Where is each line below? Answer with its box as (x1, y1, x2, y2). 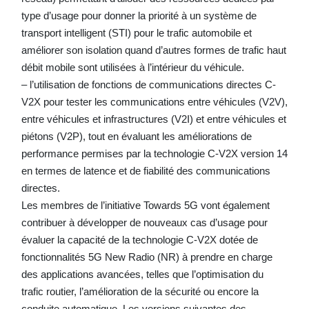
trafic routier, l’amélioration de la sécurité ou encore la (21, 285, 259, 297)
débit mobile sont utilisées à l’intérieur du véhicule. (21, 61, 244, 73)
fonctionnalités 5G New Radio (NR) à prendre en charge (21, 250, 272, 263)
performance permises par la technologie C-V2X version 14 (21, 147, 288, 159)
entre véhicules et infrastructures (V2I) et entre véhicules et (21, 112, 286, 125)
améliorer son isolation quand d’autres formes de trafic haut (21, 43, 286, 56)
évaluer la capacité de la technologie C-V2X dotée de (21, 233, 258, 246)
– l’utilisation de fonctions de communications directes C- (21, 78, 276, 90)
